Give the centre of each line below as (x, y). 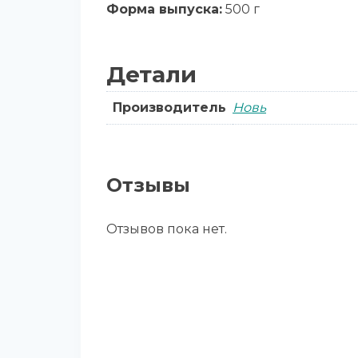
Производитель (169, 107)
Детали (151, 74)
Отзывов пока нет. (167, 229)
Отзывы (148, 185)
